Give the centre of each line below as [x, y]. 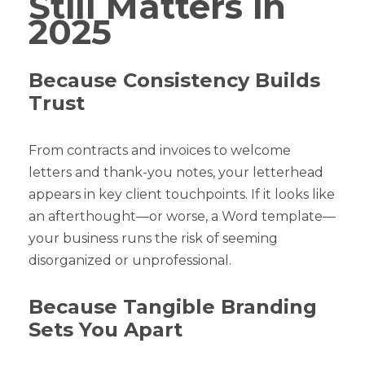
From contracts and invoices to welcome [160, 150]
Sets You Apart [106, 329]
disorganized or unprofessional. [130, 260]
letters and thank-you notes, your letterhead [176, 172]
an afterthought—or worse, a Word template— [182, 216]
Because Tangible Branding [173, 306]
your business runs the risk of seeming [153, 238]
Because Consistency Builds [174, 80]
